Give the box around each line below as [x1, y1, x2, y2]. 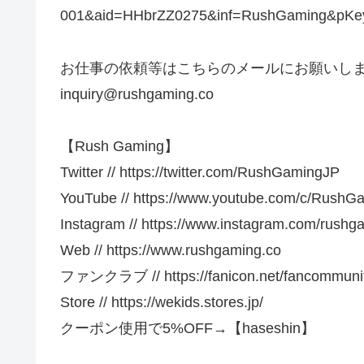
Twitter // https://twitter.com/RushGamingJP [60, 164, 340, 181]
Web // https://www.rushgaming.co [60, 242, 281, 259]
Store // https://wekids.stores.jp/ [60, 294, 263, 311]
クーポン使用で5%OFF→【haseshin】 [60, 320, 315, 337]
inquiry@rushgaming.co [60, 85, 214, 102]
